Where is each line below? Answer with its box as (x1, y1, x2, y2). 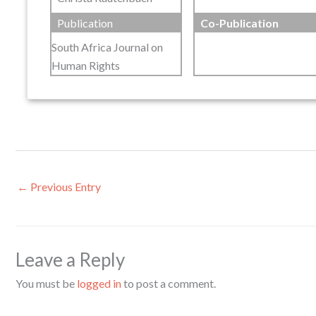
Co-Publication (200, 16, 279, 30)
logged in (77, 276, 121, 290)
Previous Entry (28, 180, 101, 194)
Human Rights (51, 59, 120, 73)
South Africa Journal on (51, 40, 163, 54)
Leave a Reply (16, 248, 125, 271)
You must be (16, 276, 77, 290)
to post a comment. (121, 276, 216, 290)
